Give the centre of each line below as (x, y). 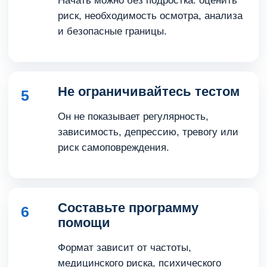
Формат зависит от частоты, (125, 248)
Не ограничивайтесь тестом (149, 91)
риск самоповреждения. (114, 148)
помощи (84, 223)
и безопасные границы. (112, 31)
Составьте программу (128, 208)
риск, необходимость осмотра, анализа (150, 16)
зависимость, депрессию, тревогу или (148, 132)
